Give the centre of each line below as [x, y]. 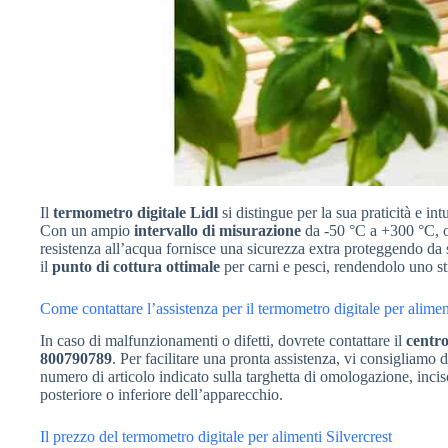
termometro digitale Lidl [135, 212]
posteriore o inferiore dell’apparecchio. [161, 395]
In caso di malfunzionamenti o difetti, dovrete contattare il [223, 341]
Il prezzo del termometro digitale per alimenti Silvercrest [216, 437]
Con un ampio [87, 230]
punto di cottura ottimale [136, 266]
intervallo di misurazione [217, 230]
